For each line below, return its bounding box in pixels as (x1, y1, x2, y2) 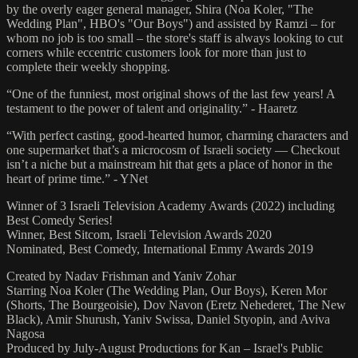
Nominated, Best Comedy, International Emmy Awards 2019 (6, 242, 313, 257)
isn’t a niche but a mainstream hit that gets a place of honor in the (6, 157, 332, 172)
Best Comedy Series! (6, 213, 113, 228)
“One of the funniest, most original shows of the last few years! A (6, 87, 335, 101)
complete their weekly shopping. (6, 60, 170, 74)
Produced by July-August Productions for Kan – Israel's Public (6, 341, 323, 356)
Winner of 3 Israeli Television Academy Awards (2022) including (6, 199, 335, 213)
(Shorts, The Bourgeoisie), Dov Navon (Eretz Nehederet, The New (6, 298, 346, 312)
